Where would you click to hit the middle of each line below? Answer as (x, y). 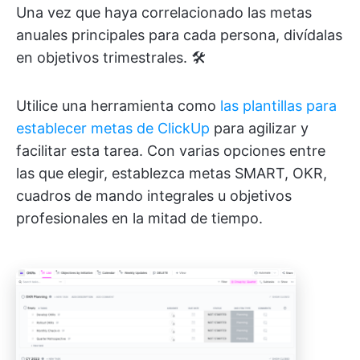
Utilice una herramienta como (118, 105)
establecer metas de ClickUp (113, 128)
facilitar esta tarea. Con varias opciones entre (171, 150)
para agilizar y (259, 128)
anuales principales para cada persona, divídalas (179, 35)
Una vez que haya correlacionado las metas (164, 12)
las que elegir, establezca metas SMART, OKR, (172, 173)
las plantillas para (278, 105)
